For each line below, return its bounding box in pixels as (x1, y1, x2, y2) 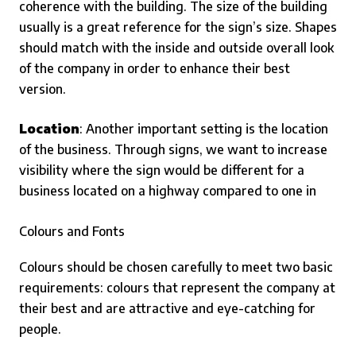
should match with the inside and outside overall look (19, 40, 334, 56)
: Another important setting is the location (79, 121, 328, 137)
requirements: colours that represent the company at (19, 280, 335, 296)
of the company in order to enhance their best (19, 60, 290, 76)
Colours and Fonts (19, 223, 125, 239)
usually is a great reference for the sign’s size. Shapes (19, 19, 337, 35)
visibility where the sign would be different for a (19, 162, 304, 178)
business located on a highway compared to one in (19, 183, 316, 199)
